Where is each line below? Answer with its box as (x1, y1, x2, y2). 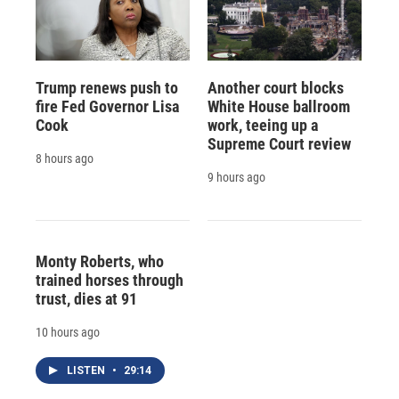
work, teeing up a (207, 115, 318, 134)
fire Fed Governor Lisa (36, 96, 179, 116)
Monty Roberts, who (36, 251, 164, 271)
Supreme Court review (207, 134, 351, 153)
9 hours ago (207, 169, 265, 184)
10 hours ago (36, 324, 100, 339)
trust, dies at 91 (36, 289, 137, 308)
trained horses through (36, 270, 183, 289)
